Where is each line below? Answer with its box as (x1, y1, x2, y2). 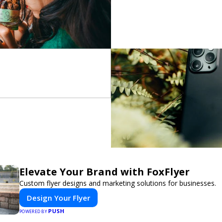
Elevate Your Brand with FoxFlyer (19, 165, 190, 178)
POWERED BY (19, 208, 49, 215)
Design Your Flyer (27, 193, 90, 203)
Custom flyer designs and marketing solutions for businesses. (19, 178, 216, 188)
